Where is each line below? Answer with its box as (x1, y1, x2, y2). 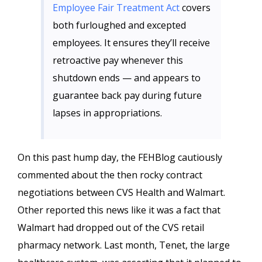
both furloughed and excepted (53, 19, 186, 32)
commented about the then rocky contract (18, 168, 202, 181)
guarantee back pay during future (53, 89, 202, 102)
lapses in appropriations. (53, 106, 162, 119)
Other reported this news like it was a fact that (18, 204, 220, 216)
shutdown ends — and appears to (53, 71, 201, 84)
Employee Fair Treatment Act (53, 1, 180, 14)
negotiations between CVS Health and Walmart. (18, 186, 227, 199)
